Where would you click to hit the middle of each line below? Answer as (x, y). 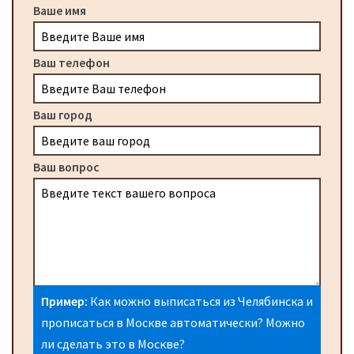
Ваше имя (60, 11)
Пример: (64, 301)
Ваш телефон (72, 63)
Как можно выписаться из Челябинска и (200, 301)
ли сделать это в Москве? (113, 344)
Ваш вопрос (66, 167)
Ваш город (63, 115)
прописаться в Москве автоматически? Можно (173, 323)
